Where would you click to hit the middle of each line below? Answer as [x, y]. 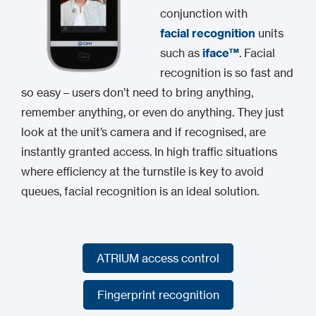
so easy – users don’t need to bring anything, [137, 92]
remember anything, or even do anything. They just [153, 112]
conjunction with [204, 13]
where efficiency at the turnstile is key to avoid [142, 171]
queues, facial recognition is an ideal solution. [140, 191]
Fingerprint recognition [158, 295]
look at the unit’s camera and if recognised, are [144, 132]
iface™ [221, 53]
